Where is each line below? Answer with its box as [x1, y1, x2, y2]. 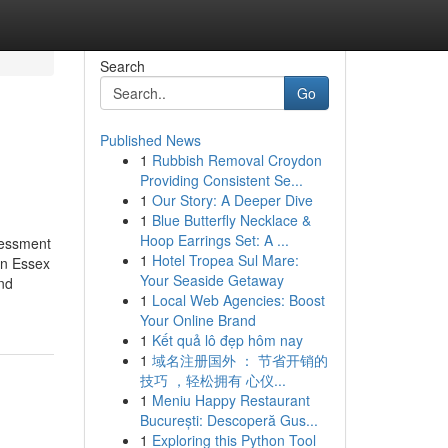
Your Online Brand [139, 310, 256, 330]
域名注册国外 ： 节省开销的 [151, 350, 328, 370]
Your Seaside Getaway [139, 270, 284, 290]
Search [99, 56, 145, 76]
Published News [99, 130, 201, 150]
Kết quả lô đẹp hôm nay [151, 330, 303, 350]
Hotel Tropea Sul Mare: [151, 250, 299, 270]
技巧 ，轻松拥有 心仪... [139, 370, 286, 390]
